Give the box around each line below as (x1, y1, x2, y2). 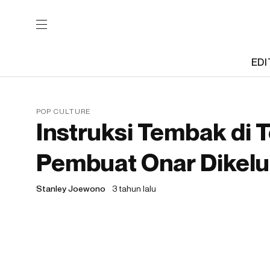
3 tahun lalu (112, 183, 156, 193)
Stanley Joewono (36, 183, 105, 193)
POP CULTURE (36, 107, 92, 116)
